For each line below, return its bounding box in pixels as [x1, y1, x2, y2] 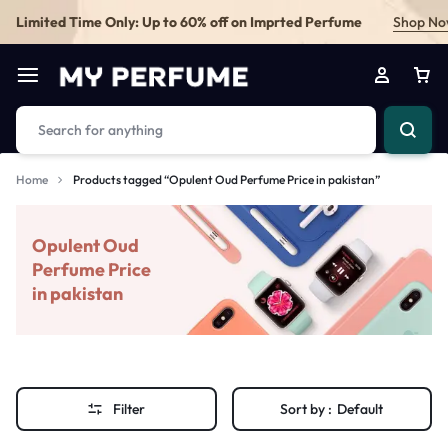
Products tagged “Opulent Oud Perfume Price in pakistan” [73, 172, 380, 187]
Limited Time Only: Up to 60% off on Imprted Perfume [16, 12, 362, 31]
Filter [113, 400, 146, 418]
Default [337, 400, 384, 418]
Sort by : [280, 400, 333, 418]
